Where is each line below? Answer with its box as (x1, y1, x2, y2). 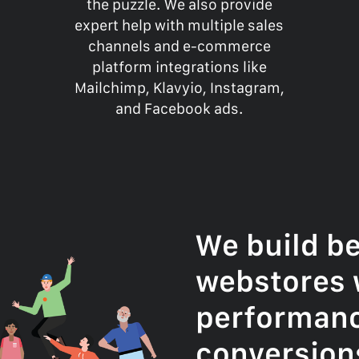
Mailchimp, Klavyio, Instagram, (74, 79, 284, 98)
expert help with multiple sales (75, 16, 284, 35)
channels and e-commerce (87, 37, 271, 56)
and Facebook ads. (115, 99, 244, 119)
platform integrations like (91, 58, 267, 77)
